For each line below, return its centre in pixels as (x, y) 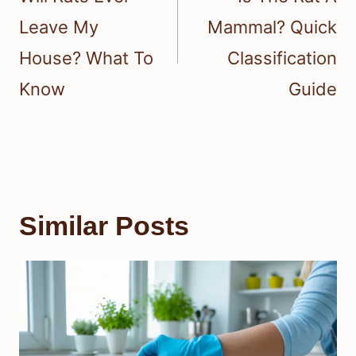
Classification (282, 58)
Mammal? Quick (272, 27)
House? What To (86, 58)
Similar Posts (104, 225)
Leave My (59, 27)
